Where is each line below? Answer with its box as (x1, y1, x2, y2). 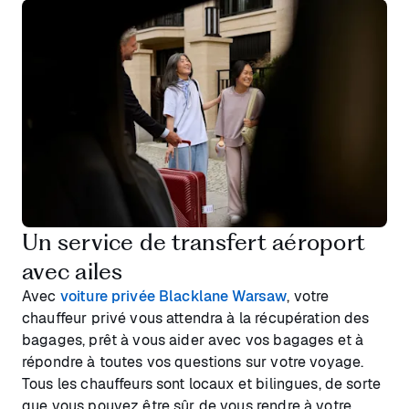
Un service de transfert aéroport (22, 227, 365, 256)
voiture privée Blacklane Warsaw (59, 286, 288, 306)
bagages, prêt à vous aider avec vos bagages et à (22, 330, 364, 350)
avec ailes (22, 257, 123, 285)
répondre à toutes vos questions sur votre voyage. (22, 351, 364, 372)
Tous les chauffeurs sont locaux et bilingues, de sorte (22, 373, 382, 393)
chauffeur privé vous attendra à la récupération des (22, 308, 370, 328)
